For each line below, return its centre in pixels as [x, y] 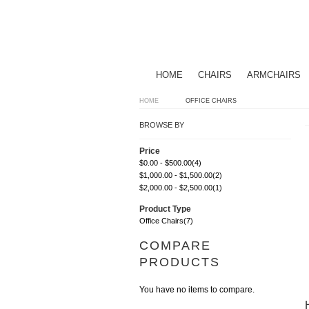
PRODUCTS [180, 262]
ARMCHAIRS [274, 75]
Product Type [165, 209]
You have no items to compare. [197, 290]
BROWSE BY [162, 125]
